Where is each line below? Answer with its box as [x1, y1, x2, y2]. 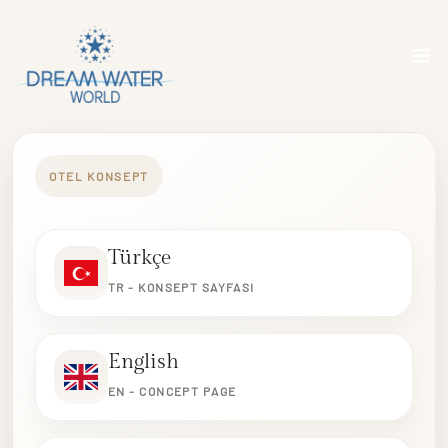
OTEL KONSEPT [49, 169, 150, 183]
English [108, 349, 179, 374]
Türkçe [108, 245, 171, 270]
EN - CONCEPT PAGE [108, 384, 237, 398]
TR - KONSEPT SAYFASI [108, 280, 255, 294]
